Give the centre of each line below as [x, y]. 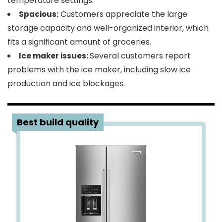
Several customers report [140, 56]
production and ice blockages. [66, 83]
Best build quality [58, 122]
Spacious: [39, 14]
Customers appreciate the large [123, 14]
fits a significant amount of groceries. [79, 42]
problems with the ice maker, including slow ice [99, 70]
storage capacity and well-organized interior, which [108, 28]
